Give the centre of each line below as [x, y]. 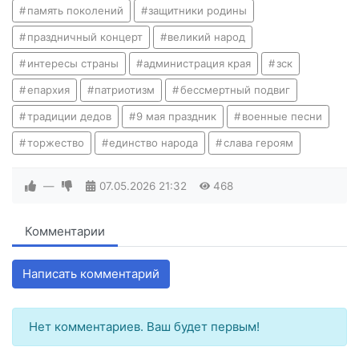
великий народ [207, 36]
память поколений [75, 10]
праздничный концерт [85, 36]
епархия [48, 89]
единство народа [154, 142]
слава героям [258, 142]
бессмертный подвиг [235, 89]
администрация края [198, 63]
